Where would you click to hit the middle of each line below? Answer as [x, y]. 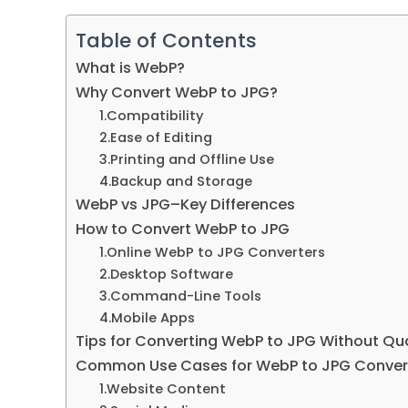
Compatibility [155, 116]
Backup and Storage [181, 181]
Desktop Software [171, 274]
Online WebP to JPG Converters [215, 252]
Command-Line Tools [185, 296]
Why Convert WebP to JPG [173, 92]
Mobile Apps [153, 318]
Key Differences [238, 204]
